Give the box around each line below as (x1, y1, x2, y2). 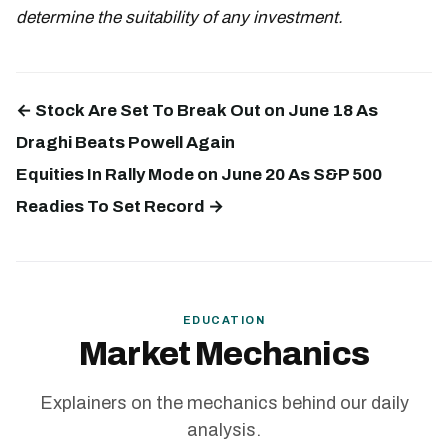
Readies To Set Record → (16, 197, 224, 217)
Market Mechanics (79, 335, 369, 372)
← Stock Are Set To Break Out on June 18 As (16, 101, 378, 121)
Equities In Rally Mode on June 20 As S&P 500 (16, 165, 382, 185)
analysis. (187, 420, 261, 441)
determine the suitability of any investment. (16, 8, 343, 28)
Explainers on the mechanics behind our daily (39, 393, 409, 414)
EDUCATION (182, 314, 266, 327)
